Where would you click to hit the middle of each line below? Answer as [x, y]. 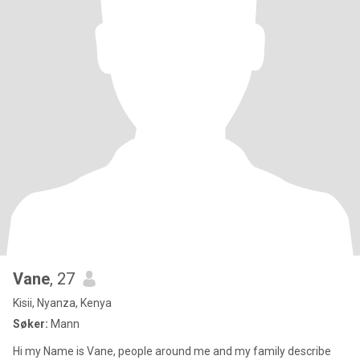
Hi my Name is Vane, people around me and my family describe [172, 351]
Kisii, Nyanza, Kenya [62, 303]
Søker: [31, 324]
